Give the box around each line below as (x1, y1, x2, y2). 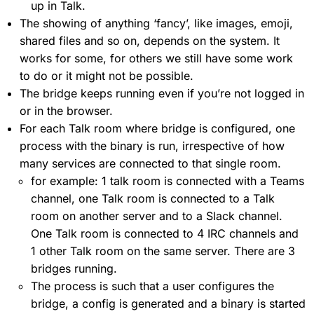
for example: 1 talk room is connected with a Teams (31, 173, 304, 188)
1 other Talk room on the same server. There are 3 (31, 243, 295, 258)
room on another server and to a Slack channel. (31, 208, 282, 223)
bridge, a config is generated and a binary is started (31, 296, 306, 310)
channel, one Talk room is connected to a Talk (31, 191, 275, 205)
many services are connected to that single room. (20, 156, 281, 170)
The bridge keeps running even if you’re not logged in (20, 86, 304, 100)
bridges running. (31, 261, 117, 275)
